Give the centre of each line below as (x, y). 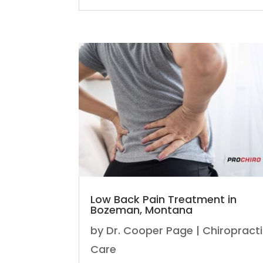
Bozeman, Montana (142, 210)
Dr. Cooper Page (150, 231)
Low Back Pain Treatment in (164, 200)
